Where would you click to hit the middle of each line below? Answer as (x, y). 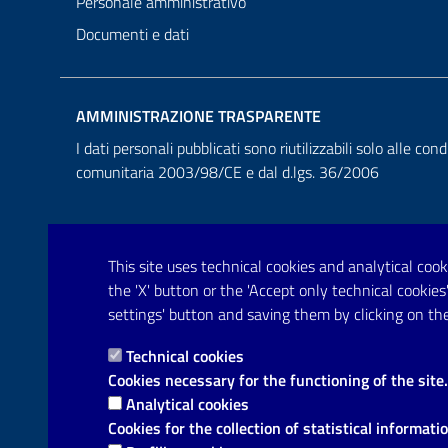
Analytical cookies (187, 403)
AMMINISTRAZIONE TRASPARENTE (198, 116)
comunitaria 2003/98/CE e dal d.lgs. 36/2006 (227, 172)
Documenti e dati (132, 34)
